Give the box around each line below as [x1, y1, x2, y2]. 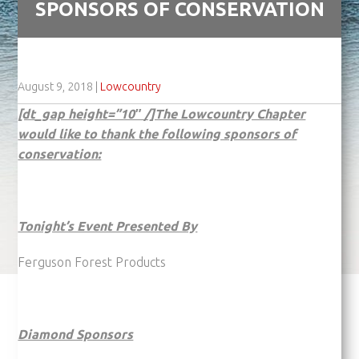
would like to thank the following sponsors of [18, 126, 297, 141]
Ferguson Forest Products [18, 254, 167, 269]
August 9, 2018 [18, 79, 94, 93]
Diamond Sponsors [18, 326, 134, 341]
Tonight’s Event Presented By [18, 218, 198, 233]
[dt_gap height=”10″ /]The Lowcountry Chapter [18, 106, 306, 121]
